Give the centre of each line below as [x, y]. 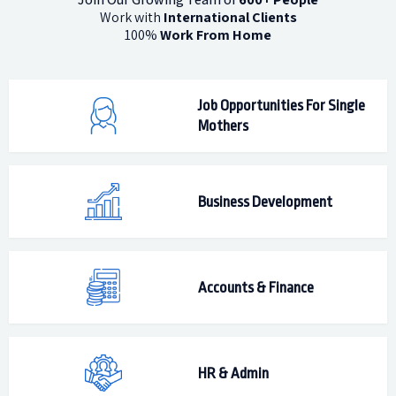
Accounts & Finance [256, 287]
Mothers [223, 126]
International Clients [230, 17]
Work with [131, 17]
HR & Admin [233, 373]
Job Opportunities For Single [282, 106]
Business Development [265, 202]
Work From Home [216, 35]
